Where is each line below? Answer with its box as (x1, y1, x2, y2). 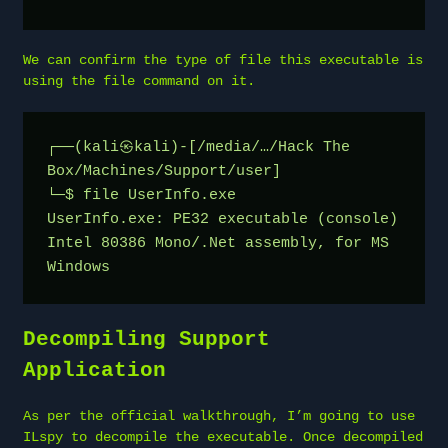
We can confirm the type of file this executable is (23, 51, 423, 68)
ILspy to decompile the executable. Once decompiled (23, 428, 423, 445)
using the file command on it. (23, 72, 255, 89)
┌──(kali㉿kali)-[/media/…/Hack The (47, 138, 350, 156)
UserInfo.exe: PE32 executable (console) (47, 210, 398, 228)
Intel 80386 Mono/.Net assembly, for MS (47, 234, 389, 252)
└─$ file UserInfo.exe (47, 186, 236, 204)
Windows (47, 258, 110, 276)
